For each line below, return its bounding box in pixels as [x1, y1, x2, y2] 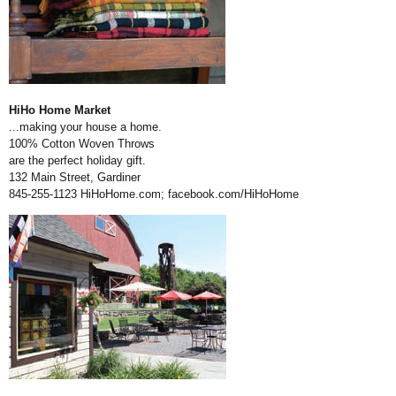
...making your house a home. [9, 120, 162, 134]
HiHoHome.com [80, 187, 161, 202]
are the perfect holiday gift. [9, 154, 146, 168]
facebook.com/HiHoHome [168, 187, 299, 202]
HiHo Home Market [9, 103, 110, 118]
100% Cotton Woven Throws [9, 137, 155, 151]
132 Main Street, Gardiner [9, 171, 141, 185]
